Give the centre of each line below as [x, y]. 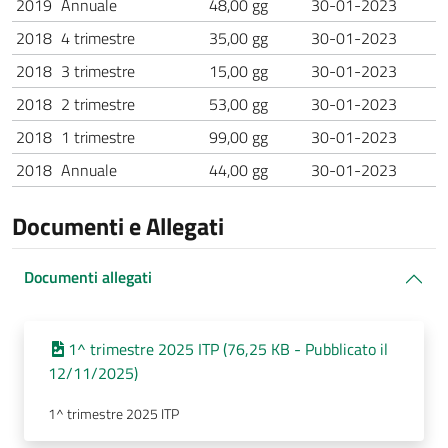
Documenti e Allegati [118, 226]
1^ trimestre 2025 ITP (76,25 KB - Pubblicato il [228, 349]
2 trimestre [98, 104]
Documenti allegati [88, 277]
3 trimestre [98, 71]
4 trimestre [98, 38]
